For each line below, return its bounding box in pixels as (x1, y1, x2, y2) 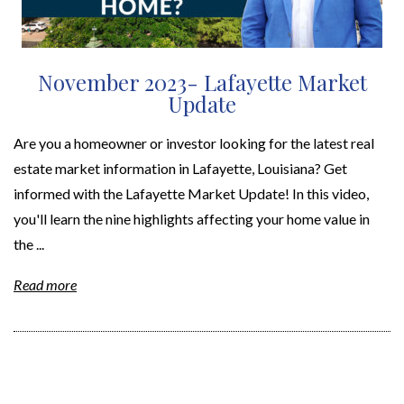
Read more (14, 276, 77, 294)
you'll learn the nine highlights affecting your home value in (14, 209, 370, 227)
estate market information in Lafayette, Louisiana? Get (14, 159, 347, 177)
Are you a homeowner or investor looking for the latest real (14, 133, 374, 151)
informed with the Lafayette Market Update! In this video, (14, 184, 369, 202)
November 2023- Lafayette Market (37, 67, 367, 96)
